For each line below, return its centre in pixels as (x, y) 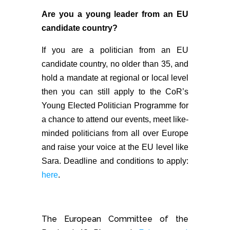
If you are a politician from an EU (115, 50)
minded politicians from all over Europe (115, 133)
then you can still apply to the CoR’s (115, 91)
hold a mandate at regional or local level (115, 78)
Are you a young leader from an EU (115, 14)
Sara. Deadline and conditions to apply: (115, 161)
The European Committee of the (115, 219)
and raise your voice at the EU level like (115, 147)
